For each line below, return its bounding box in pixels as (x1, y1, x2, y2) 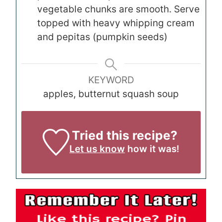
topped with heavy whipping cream (37, 17, 195, 29)
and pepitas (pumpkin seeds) (37, 31, 167, 43)
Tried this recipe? (71, 128, 177, 143)
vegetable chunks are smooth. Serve (37, 3, 200, 15)
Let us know (69, 143, 125, 155)
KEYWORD (88, 74, 134, 86)
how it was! (125, 143, 180, 155)
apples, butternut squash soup (43, 88, 179, 100)
